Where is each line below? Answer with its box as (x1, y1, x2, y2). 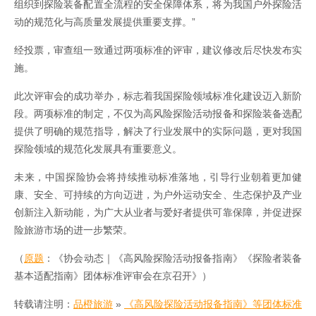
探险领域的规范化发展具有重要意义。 (14, 143, 182, 155)
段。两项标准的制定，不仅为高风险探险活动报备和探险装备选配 (14, 108, 302, 120)
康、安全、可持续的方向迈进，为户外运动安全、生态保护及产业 (14, 189, 302, 201)
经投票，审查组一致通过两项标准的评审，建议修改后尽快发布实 (14, 44, 302, 56)
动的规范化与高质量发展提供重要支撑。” (14, 16, 195, 28)
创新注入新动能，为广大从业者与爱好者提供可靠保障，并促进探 (14, 207, 302, 219)
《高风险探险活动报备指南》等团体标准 (124, 298, 302, 310)
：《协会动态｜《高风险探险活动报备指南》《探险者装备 (44, 253, 303, 265)
